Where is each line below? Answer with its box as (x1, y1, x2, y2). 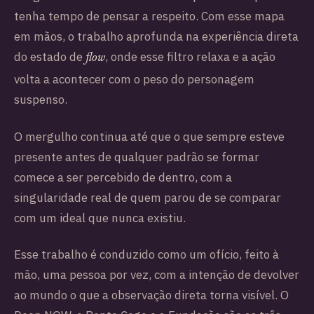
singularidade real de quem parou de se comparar (14, 189, 281, 205)
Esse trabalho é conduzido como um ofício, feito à (14, 247, 279, 263)
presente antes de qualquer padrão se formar (14, 149, 259, 165)
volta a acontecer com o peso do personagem (14, 71, 254, 87)
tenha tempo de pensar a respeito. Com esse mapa (14, 8, 285, 24)
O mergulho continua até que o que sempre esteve (14, 128, 285, 144)
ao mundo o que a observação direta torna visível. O (14, 287, 289, 303)
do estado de (14, 48, 86, 64)
